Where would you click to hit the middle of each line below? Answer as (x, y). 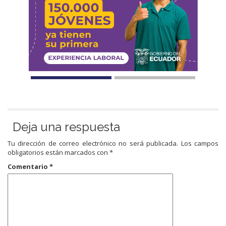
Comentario (29, 166)
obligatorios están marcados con (59, 152)
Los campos (200, 143)
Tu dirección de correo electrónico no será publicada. (93, 143)
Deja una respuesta (66, 127)
